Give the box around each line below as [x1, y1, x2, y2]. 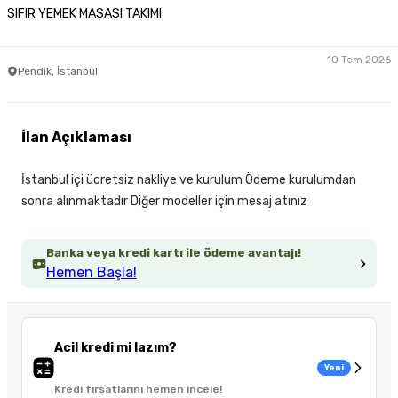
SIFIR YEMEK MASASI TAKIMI [7, 6, 162, 22]
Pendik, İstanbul [18, 64, 98, 77]
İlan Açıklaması [21, 129, 131, 147]
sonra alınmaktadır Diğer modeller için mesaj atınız [21, 194, 307, 210]
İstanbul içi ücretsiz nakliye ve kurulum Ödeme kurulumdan [21, 172, 356, 188]
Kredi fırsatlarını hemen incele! [54, 383, 222, 396]
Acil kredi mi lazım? [54, 340, 177, 356]
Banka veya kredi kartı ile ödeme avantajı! [46, 246, 301, 260]
